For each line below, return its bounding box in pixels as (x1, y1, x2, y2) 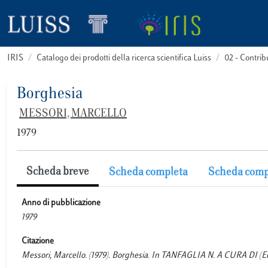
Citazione (22, 237, 54, 246)
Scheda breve (26, 167, 89, 178)
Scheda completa (109, 167, 188, 178)
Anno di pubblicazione (22, 199, 100, 208)
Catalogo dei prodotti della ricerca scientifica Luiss (36, 54, 211, 63)
